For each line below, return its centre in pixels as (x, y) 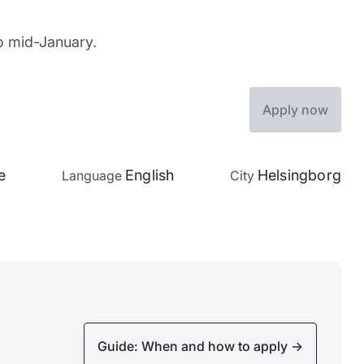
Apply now (295, 109)
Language (94, 175)
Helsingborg (299, 175)
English (150, 175)
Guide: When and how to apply (194, 346)
